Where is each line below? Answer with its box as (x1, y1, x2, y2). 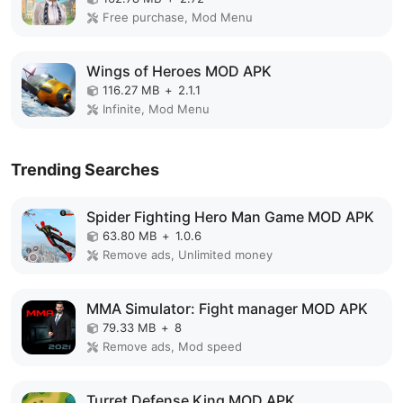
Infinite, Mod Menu (103, 102, 210, 117)
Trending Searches (11, 160, 159, 180)
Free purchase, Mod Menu (103, 10, 253, 25)
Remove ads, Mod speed (103, 339, 242, 354)
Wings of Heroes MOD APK (86, 62, 272, 81)
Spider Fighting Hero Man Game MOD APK (86, 208, 374, 227)
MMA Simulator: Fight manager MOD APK (86, 300, 368, 318)
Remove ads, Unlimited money (103, 247, 273, 263)
